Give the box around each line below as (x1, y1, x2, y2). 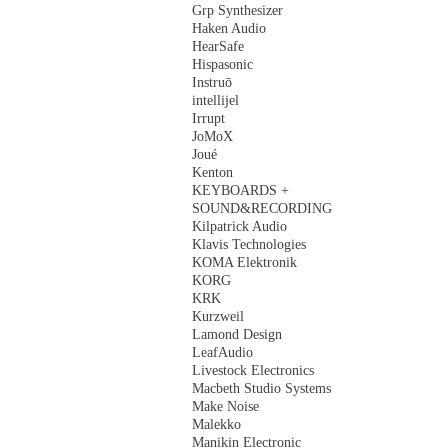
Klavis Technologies (192, 237, 306, 252)
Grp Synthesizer (192, 3, 283, 18)
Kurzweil (192, 309, 244, 324)
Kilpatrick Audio (192, 219, 287, 234)
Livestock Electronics (192, 363, 314, 378)
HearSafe (192, 39, 244, 54)
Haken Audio (192, 21, 266, 36)
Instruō (192, 75, 232, 90)
